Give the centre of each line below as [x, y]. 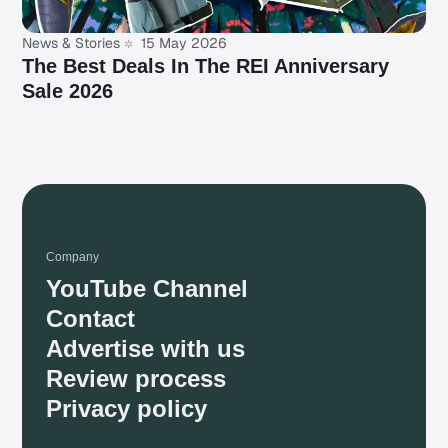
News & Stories [71, 43]
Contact [91, 319]
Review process [136, 379]
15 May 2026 [182, 43]
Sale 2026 [68, 91]
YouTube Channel [147, 289]
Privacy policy [127, 409]
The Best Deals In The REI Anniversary [206, 66]
